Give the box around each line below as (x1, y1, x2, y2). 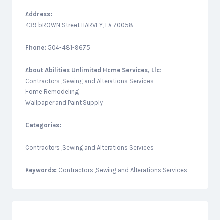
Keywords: (25, 166, 58, 174)
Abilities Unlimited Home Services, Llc (45, 66, 160, 74)
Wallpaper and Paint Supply (25, 99, 103, 106)
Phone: (25, 44, 46, 51)
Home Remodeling (25, 88, 79, 95)
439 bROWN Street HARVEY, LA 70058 (25, 21, 133, 28)
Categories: (25, 121, 61, 129)
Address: (25, 10, 52, 18)
